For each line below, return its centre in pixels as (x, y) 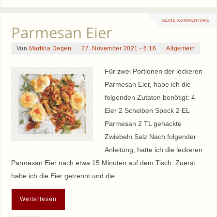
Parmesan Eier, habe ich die (147, 85)
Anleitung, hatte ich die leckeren (153, 150)
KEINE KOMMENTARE (186, 20)
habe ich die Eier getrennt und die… (66, 176)
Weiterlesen (38, 199)
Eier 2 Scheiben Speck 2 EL (147, 111)
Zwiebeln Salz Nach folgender (150, 137)
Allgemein (181, 49)
